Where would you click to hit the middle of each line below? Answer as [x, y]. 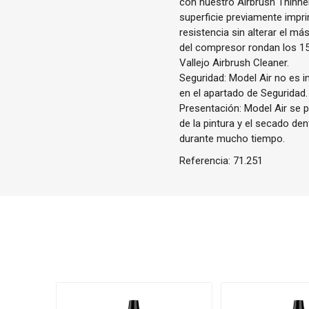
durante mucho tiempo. [232, 139]
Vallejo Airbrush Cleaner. [235, 63]
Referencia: [207, 161]
